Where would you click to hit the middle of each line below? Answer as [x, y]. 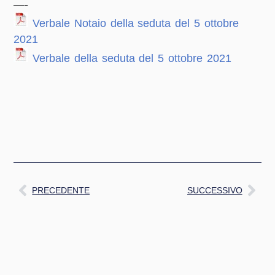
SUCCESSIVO [215, 190]
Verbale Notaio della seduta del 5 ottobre [136, 23]
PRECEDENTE [61, 190]
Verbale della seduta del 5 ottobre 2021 [132, 58]
